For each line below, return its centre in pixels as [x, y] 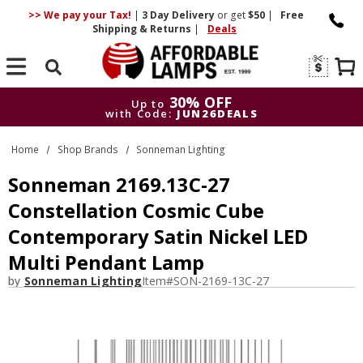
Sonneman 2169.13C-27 [119, 185]
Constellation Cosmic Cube [136, 211]
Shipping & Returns [143, 29]
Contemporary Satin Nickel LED [158, 237]
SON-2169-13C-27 [221, 281]
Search [54, 89]
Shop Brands [88, 149]
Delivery [193, 15]
